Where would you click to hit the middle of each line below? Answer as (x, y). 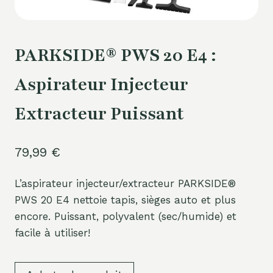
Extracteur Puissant (99, 114)
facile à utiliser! (52, 232)
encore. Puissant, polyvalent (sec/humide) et (126, 216)
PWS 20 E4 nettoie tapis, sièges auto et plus (125, 200)
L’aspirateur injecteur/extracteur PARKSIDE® (125, 183)
